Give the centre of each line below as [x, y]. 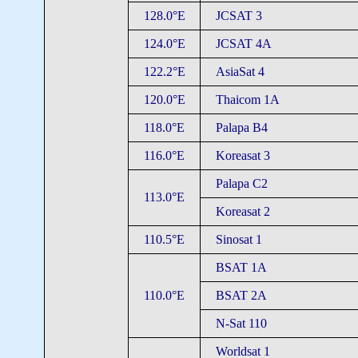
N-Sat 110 [241, 323]
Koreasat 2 [243, 211]
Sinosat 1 [239, 239]
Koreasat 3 [243, 155]
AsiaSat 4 [240, 72]
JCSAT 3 [239, 16]
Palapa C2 [241, 183]
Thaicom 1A [247, 99]
